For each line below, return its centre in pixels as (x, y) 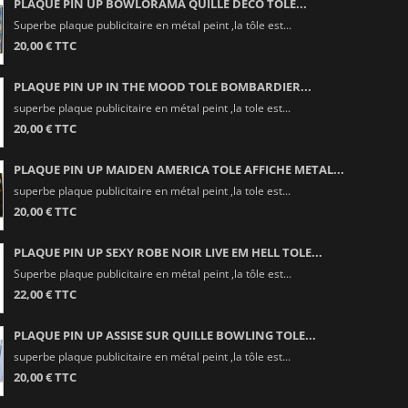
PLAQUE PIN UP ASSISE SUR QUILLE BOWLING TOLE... (164, 335)
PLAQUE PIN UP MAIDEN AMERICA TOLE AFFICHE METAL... (178, 169)
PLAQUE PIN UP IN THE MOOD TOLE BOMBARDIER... (162, 86)
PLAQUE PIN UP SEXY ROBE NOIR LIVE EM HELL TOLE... (168, 252)
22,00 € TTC (45, 294)
